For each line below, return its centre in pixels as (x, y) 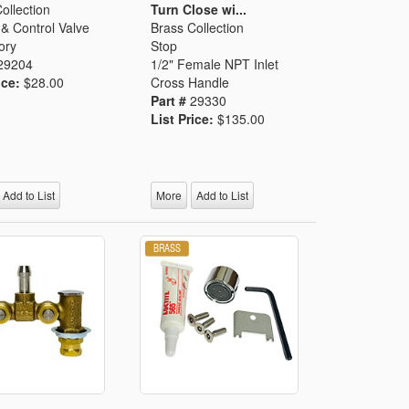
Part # (171, 100)
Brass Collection (198, 27)
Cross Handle (190, 82)
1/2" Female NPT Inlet (215, 63)
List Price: (184, 118)
